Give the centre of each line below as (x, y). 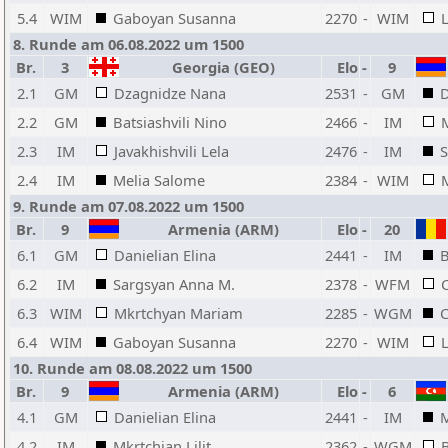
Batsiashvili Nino (170, 122)
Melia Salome (159, 180)
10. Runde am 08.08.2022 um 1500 (132, 368)
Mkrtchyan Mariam (178, 313)
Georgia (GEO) (219, 67)
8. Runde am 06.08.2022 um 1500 (128, 44)
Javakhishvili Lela (171, 151)
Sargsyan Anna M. (174, 284)
